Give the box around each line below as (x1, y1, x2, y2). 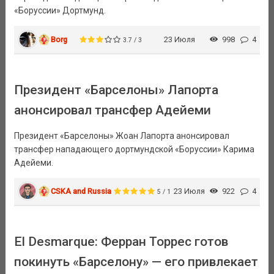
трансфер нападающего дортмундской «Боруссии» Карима (13, 144, 254, 154)
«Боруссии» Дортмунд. (13, 6, 106, 16)
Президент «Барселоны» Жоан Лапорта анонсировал (13, 130, 229, 141)
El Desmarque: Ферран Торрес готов (13, 234, 228, 249)
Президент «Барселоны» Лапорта (13, 82, 218, 97)
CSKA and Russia (51, 186, 112, 196)
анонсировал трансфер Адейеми (13, 102, 211, 117)
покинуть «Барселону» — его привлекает (13, 254, 258, 269)
